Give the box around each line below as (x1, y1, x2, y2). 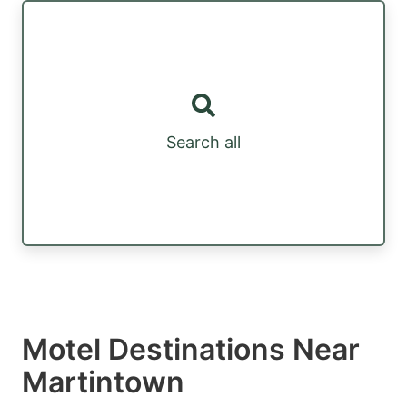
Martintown (22, 363, 184, 400)
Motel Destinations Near (22, 331, 360, 367)
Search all (166, 133, 241, 153)
